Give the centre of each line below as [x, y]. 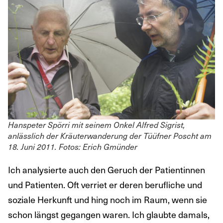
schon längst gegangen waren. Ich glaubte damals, [109, 214]
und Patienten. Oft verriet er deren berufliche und [105, 184]
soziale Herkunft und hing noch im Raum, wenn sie [108, 199]
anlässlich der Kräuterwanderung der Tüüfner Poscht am [110, 135]
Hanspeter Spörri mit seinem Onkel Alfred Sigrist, [97, 124]
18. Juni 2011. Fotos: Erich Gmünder [73, 146]
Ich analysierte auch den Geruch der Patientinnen [107, 169]
